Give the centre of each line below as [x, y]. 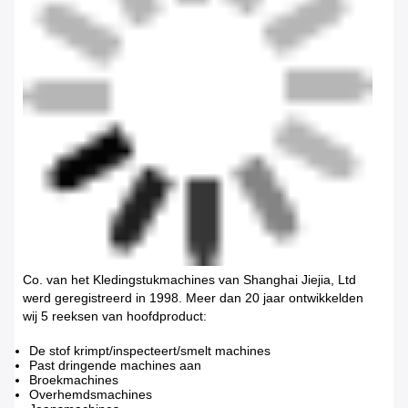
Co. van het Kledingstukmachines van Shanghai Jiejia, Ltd [189, 280]
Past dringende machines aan [115, 366]
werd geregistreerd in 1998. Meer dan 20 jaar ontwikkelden [193, 298]
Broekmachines [74, 380]
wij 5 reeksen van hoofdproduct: [114, 316]
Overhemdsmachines [91, 395]
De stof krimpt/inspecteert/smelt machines [150, 351]
